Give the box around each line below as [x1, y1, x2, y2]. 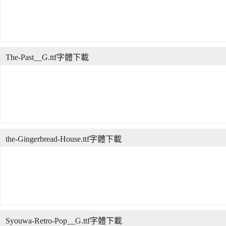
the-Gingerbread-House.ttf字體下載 [6, 135, 122, 143]
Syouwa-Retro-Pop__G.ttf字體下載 [6, 216, 122, 225]
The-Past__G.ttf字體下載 [6, 53, 89, 62]
